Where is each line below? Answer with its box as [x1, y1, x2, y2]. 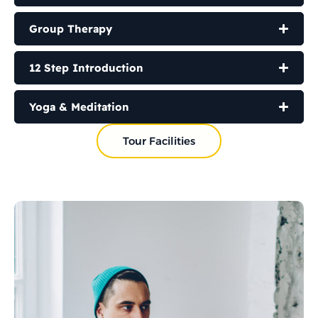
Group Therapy [29, 22, 112, 36]
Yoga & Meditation [29, 100, 129, 114]
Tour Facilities [123, 134, 195, 148]
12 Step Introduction [29, 61, 143, 75]
